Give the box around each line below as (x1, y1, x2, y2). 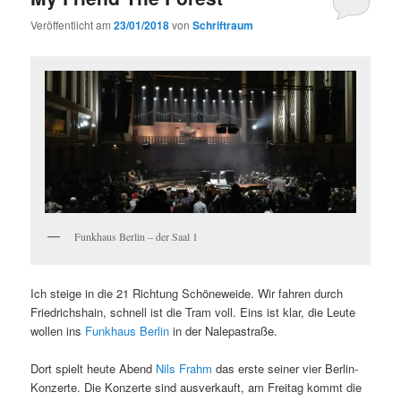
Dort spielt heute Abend (30, 359, 157, 377)
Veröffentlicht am (30, 16, 115, 32)
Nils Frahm (156, 359, 213, 377)
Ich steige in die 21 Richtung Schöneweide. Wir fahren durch (30, 284, 344, 302)
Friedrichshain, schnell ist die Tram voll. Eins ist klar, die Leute (30, 303, 356, 320)
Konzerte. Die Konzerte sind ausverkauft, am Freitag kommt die (30, 378, 363, 396)
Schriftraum (192, 16, 254, 33)
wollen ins (30, 321, 86, 339)
